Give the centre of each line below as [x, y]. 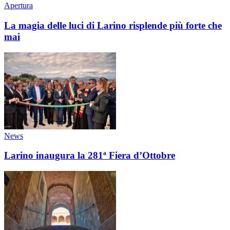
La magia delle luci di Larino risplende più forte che [113, 25]
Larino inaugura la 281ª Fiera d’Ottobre [90, 156]
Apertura [18, 6]
